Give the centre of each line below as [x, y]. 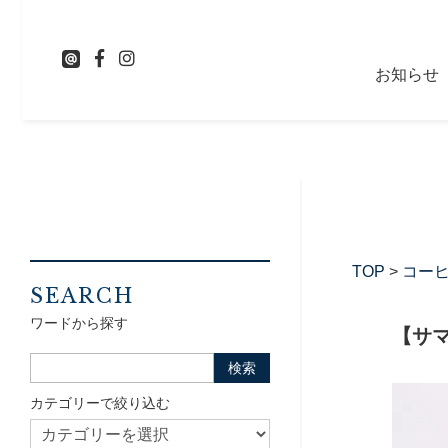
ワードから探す [79, 323]
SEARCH [82, 296]
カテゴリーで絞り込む [100, 403]
